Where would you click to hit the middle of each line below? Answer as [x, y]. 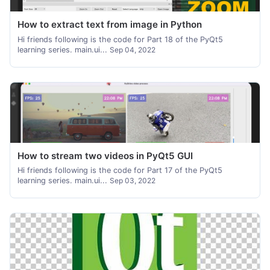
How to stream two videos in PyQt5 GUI [105, 155]
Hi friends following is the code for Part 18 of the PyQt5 [120, 39]
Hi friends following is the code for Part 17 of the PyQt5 [120, 170]
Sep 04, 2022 [133, 49]
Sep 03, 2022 [133, 180]
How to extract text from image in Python [110, 25]
